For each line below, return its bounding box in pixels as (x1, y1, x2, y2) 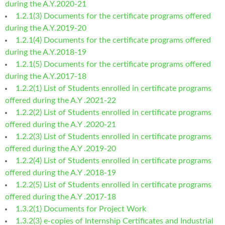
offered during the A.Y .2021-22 (5, 96, 116, 104)
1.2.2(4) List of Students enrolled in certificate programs (16, 156, 211, 165)
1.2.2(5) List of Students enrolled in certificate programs (16, 180, 211, 189)
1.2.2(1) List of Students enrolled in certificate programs (16, 84, 211, 92)
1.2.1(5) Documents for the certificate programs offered (16, 60, 211, 68)
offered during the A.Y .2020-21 (5, 120, 116, 129)
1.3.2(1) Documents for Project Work (16, 204, 146, 213)
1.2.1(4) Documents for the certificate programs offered (16, 36, 211, 44)
